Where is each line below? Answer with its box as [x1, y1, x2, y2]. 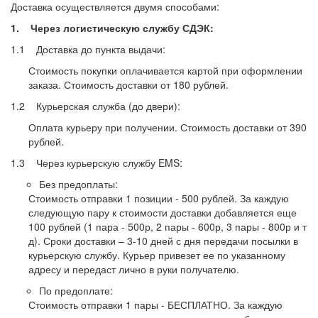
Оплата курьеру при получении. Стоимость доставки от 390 [28, 119, 307, 134]
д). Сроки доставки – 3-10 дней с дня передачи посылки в [28, 233, 298, 248]
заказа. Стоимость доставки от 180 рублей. [28, 77, 229, 92]
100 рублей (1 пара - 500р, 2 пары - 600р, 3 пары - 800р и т [28, 219, 307, 234]
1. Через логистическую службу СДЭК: [11, 20, 214, 35]
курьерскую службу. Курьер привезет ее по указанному [28, 247, 285, 262]
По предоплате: [39, 283, 113, 297]
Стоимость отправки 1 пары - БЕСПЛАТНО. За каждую [28, 297, 283, 312]
